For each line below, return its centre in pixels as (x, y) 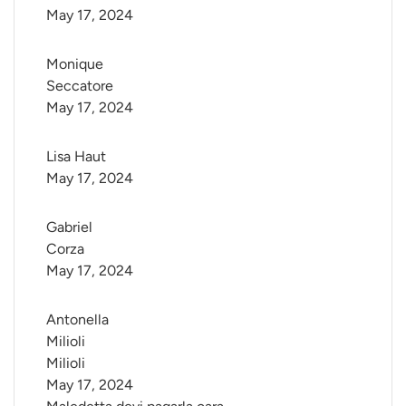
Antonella (79, 320)
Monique (77, 64)
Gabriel (71, 227)
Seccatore (80, 86)
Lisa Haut (76, 157)
